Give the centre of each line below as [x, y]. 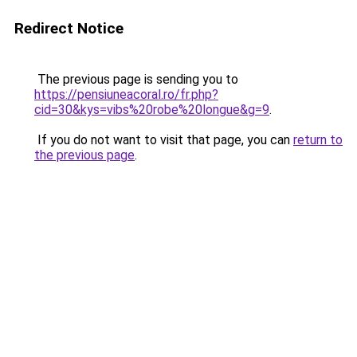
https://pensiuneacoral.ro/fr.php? [126, 94]
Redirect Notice [69, 28]
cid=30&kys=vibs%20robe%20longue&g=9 [152, 110]
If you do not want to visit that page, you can [164, 140]
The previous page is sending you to [136, 79]
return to [318, 140]
